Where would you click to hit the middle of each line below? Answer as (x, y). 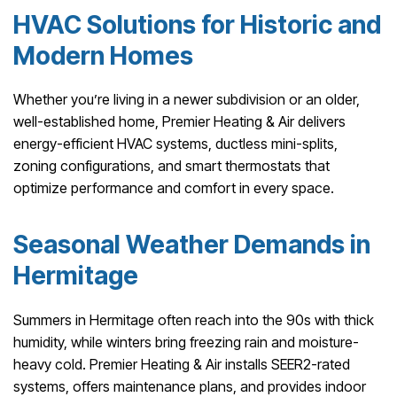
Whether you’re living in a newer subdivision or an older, (187, 100)
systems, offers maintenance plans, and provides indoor (190, 386)
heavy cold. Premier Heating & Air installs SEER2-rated (182, 364)
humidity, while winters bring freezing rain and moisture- (186, 342)
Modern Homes (103, 55)
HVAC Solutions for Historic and (197, 24)
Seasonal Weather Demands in (192, 245)
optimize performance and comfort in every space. (174, 188)
